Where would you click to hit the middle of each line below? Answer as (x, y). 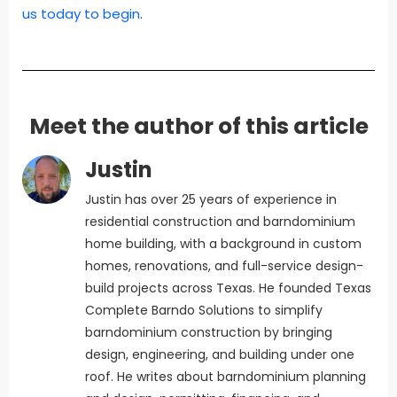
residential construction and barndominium (220, 221)
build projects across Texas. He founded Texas (228, 288)
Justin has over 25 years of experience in (211, 199)
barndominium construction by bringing (209, 332)
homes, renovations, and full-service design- (224, 265)
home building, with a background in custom (223, 243)
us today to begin (81, 13)
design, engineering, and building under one (220, 354)
